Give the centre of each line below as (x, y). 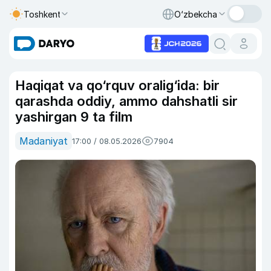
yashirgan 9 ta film (74, 117)
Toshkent (42, 14)
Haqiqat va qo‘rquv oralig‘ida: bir (117, 85)
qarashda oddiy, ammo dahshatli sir (126, 101)
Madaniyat (44, 141)
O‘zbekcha (196, 14)
